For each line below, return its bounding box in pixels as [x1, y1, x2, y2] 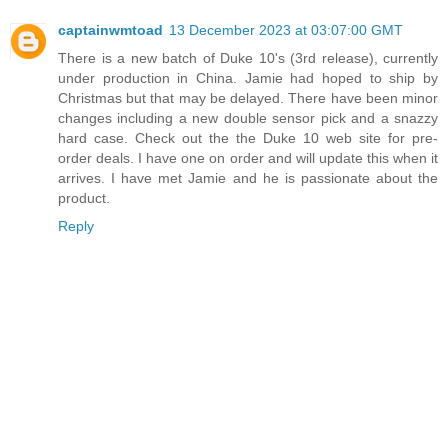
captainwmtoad [58, 22, 163, 39]
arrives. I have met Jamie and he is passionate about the [58, 170, 438, 187]
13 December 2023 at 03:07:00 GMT [169, 22, 403, 39]
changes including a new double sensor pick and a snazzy [58, 110, 438, 127]
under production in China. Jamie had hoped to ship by [58, 70, 438, 87]
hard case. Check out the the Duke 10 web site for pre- [58, 130, 438, 147]
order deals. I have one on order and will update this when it [58, 150, 438, 167]
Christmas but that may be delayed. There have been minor [58, 90, 438, 107]
